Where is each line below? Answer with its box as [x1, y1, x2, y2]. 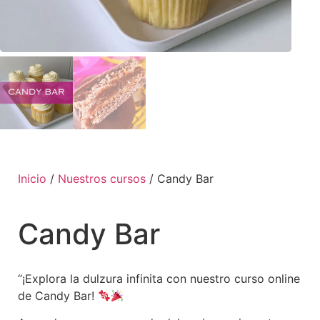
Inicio [18, 171, 46, 186]
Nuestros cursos [58, 171, 146, 186]
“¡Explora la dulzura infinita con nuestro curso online [18, 271, 300, 286]
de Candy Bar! [18, 288, 98, 303]
